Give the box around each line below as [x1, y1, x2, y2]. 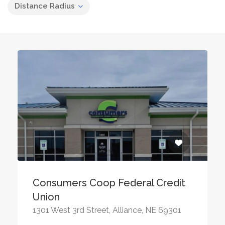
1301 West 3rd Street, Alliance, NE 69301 [33, 205, 181, 215]
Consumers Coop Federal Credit [33, 177, 185, 189]
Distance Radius [15, 2, 75, 11]
